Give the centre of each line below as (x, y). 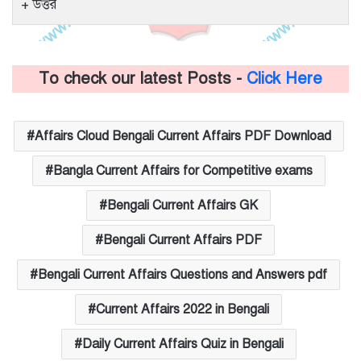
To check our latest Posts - (143, 79)
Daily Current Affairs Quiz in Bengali (183, 344)
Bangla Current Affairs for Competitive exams (183, 171)
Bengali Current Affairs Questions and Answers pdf (183, 275)
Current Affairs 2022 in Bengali (183, 310)
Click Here (284, 79)
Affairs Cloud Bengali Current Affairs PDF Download (183, 137)
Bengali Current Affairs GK (183, 206)
